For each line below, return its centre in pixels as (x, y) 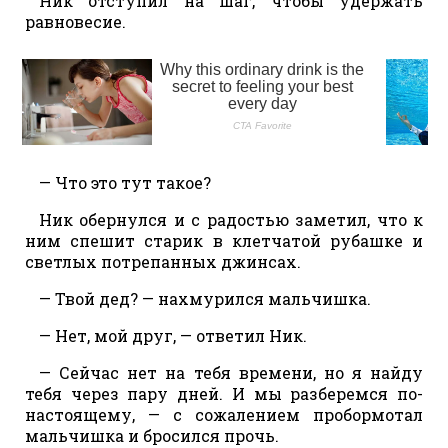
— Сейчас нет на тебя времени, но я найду (231, 372)
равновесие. (75, 21)
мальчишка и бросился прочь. (152, 435)
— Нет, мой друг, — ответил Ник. (173, 335)
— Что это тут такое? (125, 182)
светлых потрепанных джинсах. (163, 261)
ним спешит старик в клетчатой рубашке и (224, 240)
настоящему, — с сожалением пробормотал (224, 414)
